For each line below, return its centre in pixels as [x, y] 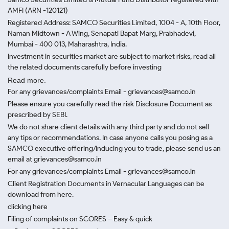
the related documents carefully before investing [85, 67]
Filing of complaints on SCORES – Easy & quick [80, 219]
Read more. [27, 80]
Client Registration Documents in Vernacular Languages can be [106, 184]
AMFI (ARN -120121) [38, 10]
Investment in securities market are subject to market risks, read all [112, 56]
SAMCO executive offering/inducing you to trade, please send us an [114, 148]
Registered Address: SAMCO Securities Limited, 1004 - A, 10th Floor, [114, 23]
